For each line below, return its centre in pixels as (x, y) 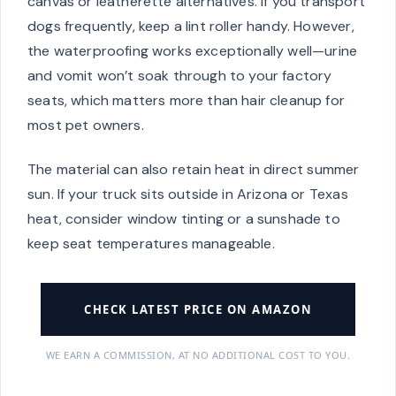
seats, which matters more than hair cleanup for (186, 101)
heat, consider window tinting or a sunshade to (184, 219)
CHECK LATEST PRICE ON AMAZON (198, 310)
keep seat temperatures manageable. (151, 244)
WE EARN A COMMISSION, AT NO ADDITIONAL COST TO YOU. (198, 355)
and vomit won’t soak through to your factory (180, 76)
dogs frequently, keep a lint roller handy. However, (191, 27)
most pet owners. (86, 126)
